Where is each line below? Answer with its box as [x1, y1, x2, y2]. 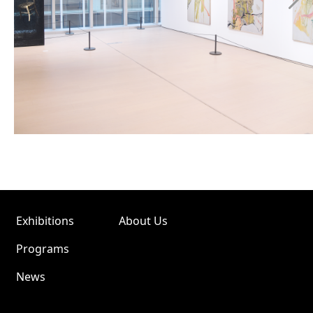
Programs [16, 241, 69, 256]
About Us [119, 213, 168, 228]
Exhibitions [16, 213, 74, 228]
